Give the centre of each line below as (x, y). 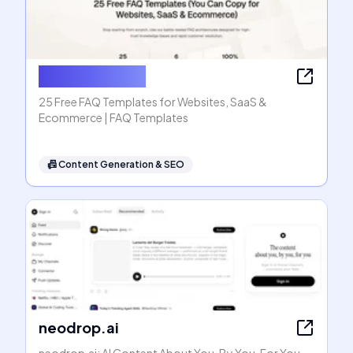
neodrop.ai (79, 327)
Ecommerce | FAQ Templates (113, 117)
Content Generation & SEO (121, 164)
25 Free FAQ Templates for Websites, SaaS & (153, 102)
